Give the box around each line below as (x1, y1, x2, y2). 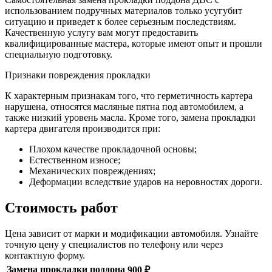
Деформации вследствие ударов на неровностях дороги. (29, 177, 262, 188)
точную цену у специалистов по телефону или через (5, 239, 223, 250)
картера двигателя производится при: (5, 123, 160, 134)
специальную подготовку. (5, 49, 112, 60)
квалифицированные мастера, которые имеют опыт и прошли (5, 38, 262, 49)
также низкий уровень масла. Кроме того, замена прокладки (5, 112, 256, 123)
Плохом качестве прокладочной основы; (29, 144, 197, 155)
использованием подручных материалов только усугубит (5, 5, 242, 16)
